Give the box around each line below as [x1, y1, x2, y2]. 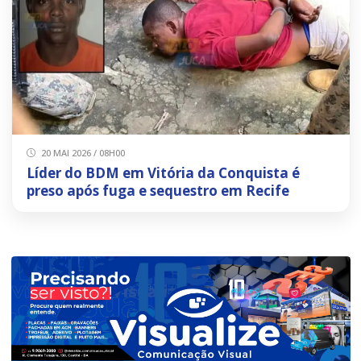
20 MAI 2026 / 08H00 [39, 146, 125, 159]
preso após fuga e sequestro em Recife [26, 180, 289, 200]
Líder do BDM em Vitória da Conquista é [26, 163, 300, 182]
